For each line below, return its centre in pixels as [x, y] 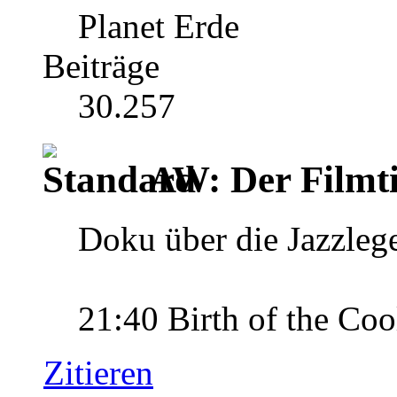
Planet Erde [159, 26]
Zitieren [98, 372]
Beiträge [101, 66]
